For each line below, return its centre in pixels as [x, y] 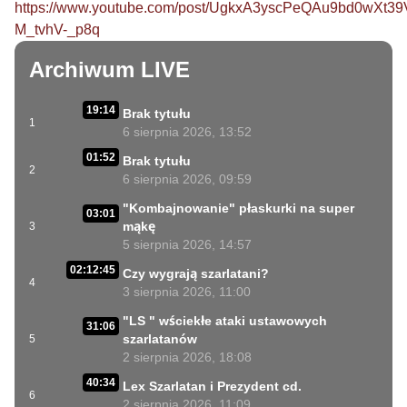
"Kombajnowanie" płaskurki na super [238, 208]
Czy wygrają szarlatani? [196, 274]
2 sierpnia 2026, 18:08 [187, 357]
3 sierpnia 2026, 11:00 [187, 292]
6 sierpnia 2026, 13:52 [187, 132]
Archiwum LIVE [109, 70]
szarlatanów [160, 339]
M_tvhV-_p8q [57, 30]
